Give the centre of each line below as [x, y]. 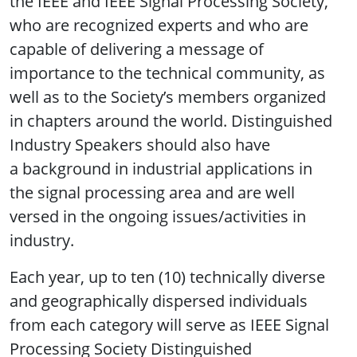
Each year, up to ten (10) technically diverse [167, 277]
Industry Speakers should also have [140, 144]
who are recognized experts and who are [159, 25]
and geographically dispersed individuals [159, 300]
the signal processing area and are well [152, 192]
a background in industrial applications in [161, 168]
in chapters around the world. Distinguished [171, 120]
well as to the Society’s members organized [168, 96]
